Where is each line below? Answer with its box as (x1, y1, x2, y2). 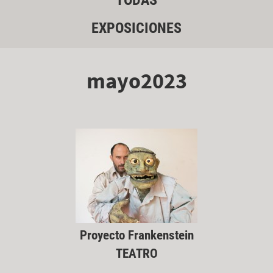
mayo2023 (86, 66, 187, 94)
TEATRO (115, 246, 158, 261)
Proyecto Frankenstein (79, 227, 194, 243)
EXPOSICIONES (91, 19, 182, 37)
